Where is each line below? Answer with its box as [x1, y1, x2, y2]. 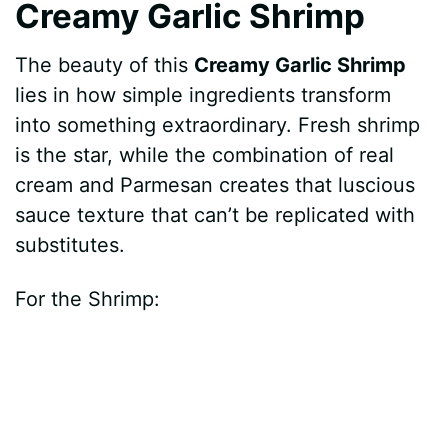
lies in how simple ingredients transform [15, 83, 392, 108]
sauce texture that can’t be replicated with [15, 203, 416, 228]
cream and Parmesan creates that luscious [15, 173, 416, 198]
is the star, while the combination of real [15, 143, 395, 168]
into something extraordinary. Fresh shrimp [15, 113, 421, 138]
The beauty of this [15, 53, 195, 78]
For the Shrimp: [15, 287, 161, 312]
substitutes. [15, 233, 126, 258]
